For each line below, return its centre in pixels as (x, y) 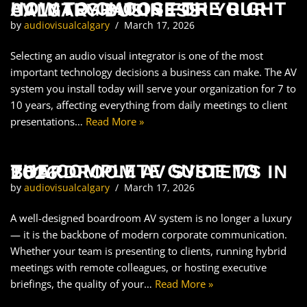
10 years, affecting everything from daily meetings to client (149, 105)
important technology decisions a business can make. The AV (153, 72)
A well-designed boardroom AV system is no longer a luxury (151, 218)
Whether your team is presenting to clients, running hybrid (148, 251)
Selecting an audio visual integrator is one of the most (137, 56)
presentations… (48, 121)
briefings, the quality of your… (83, 284)
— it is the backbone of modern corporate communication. (149, 234)
